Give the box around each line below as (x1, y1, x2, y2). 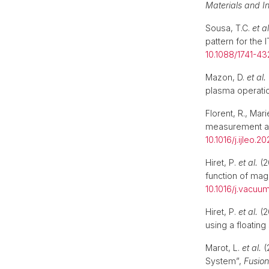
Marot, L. (205, 243, 242, 253)
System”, (205, 256, 244, 266)
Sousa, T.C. (205, 23, 252, 33)
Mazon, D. (205, 72, 247, 82)
